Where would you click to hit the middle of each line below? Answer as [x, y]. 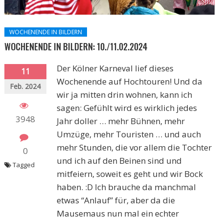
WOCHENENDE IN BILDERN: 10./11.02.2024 [76, 47]
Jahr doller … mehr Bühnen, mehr [121, 121]
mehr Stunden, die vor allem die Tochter [134, 148]
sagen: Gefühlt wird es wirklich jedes [127, 108]
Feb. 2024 [25, 87]
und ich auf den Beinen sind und [120, 161]
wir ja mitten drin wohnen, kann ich [125, 95]
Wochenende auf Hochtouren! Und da [130, 82]
